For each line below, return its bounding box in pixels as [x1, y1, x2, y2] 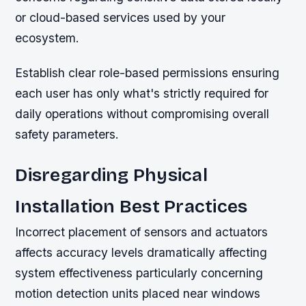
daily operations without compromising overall [15, 106, 270, 121]
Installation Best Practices [15, 195, 248, 218]
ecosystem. [15, 30, 80, 45]
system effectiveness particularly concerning [15, 266, 264, 281]
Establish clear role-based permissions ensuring [15, 65, 280, 80]
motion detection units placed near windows [15, 286, 261, 301]
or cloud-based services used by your [15, 10, 226, 25]
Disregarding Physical [15, 164, 208, 186]
